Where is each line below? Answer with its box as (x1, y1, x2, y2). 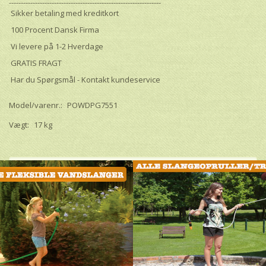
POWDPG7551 (67, 100, 118, 111)
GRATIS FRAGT (9, 58, 62, 69)
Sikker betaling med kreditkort (9, 8, 119, 19)
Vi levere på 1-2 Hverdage (9, 41, 103, 52)
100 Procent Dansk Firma (9, 24, 99, 36)
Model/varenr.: (9, 100, 64, 111)
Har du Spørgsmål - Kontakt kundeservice (9, 74, 160, 85)
